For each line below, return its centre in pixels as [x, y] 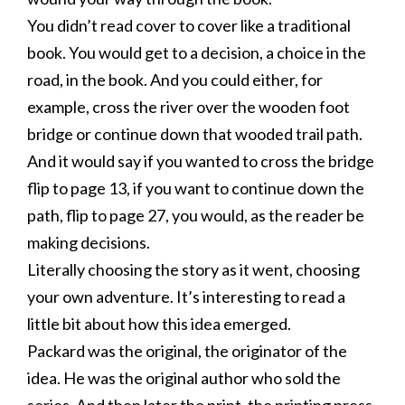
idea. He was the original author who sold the [184, 378]
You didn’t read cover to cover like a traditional [189, 25]
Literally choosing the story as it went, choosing [193, 269]
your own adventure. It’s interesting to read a [186, 297]
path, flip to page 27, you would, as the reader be [196, 215]
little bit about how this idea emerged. [159, 324]
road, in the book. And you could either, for [175, 80]
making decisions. [89, 242]
